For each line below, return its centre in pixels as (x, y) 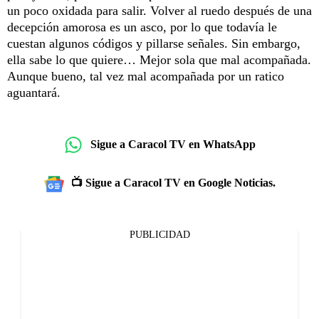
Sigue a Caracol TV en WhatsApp (173, 145)
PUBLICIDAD (159, 234)
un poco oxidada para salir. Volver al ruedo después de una (159, 10)
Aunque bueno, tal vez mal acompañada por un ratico (146, 76)
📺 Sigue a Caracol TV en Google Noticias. (173, 182)
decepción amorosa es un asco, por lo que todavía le (142, 27)
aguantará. (34, 92)
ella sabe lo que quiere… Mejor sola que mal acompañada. (159, 59)
